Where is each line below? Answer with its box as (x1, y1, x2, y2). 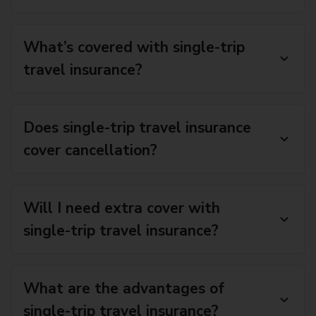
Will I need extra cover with (23, 198, 220, 218)
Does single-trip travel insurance (23, 118, 251, 138)
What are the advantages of (23, 279, 224, 298)
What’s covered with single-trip (23, 37, 245, 57)
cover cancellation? (23, 140, 157, 160)
